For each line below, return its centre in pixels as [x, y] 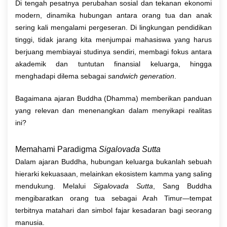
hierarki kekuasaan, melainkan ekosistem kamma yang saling [113, 174]
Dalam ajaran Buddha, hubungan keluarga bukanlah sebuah [113, 161]
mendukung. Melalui [54, 186]
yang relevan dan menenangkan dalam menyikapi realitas [113, 110]
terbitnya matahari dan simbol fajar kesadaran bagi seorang [113, 210]
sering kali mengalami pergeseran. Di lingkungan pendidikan [113, 27]
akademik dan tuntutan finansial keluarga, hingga [113, 64]
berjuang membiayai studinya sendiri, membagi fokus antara [113, 51]
